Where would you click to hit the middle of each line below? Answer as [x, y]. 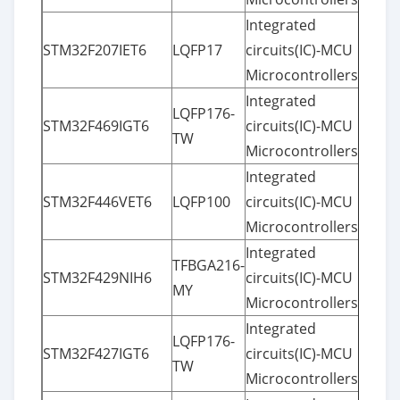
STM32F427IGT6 [96, 353]
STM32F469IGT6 [96, 125]
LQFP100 [201, 201]
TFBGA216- [208, 265]
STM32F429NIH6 [97, 277]
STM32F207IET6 [95, 50]
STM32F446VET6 [97, 201]
